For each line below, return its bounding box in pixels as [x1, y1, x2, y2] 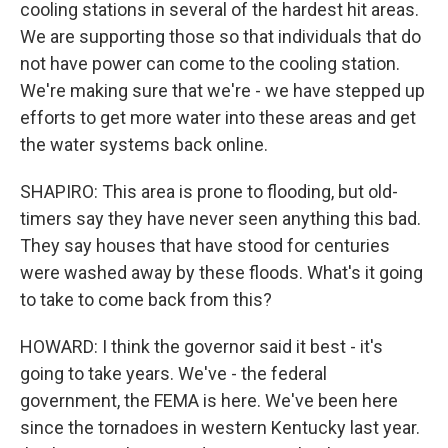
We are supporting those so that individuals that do [20, 26, 421, 47]
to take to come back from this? [20, 289, 272, 310]
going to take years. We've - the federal [20, 363, 327, 384]
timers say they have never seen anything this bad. [20, 208, 421, 229]
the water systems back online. [20, 134, 268, 155]
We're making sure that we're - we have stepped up [20, 80, 425, 101]
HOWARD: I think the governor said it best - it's [20, 336, 383, 357]
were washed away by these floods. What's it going [20, 262, 423, 283]
